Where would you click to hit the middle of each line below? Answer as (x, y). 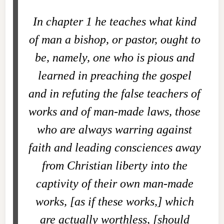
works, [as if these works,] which (114, 201)
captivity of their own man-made (114, 183)
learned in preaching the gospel (114, 75)
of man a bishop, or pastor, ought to (114, 39)
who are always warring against (114, 129)
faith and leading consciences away (114, 147)
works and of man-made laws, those (114, 111)
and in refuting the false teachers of (114, 93)
